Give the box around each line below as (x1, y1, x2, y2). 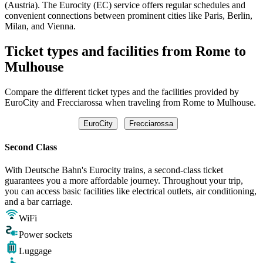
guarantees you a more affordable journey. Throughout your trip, (5, 176, 243, 186)
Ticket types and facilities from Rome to (5, 43, 246, 59)
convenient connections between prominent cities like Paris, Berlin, (5, 10, 252, 21)
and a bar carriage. (5, 197, 73, 207)
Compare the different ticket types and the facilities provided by (5, 86, 239, 97)
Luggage (19, 246, 52, 257)
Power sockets (19, 230, 72, 240)
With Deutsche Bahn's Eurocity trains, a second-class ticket (5, 165, 223, 176)
